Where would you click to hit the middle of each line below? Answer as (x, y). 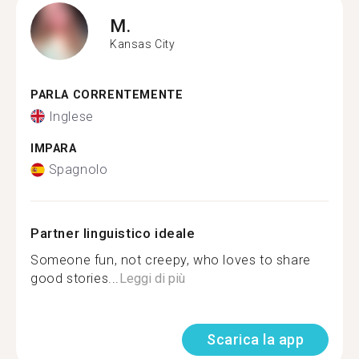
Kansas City (143, 44)
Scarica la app (255, 339)
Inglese (71, 116)
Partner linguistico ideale (113, 233)
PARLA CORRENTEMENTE (107, 95)
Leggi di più (152, 278)
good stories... (75, 278)
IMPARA (54, 148)
